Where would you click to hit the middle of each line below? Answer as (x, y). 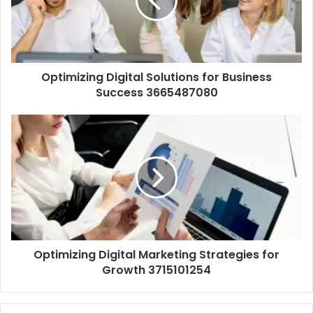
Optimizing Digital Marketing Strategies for (156, 255)
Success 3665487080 (156, 93)
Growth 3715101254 (156, 270)
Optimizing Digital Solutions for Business (156, 78)
